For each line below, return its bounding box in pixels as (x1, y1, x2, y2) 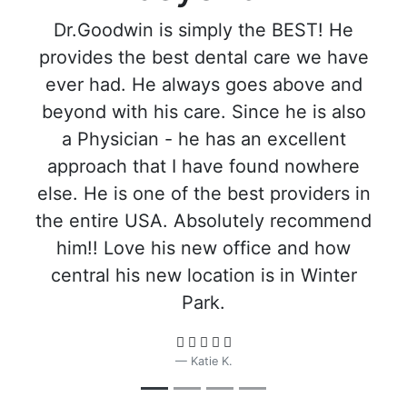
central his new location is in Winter (50, 264, 357, 286)
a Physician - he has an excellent (61, 128, 346, 150)
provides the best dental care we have (38, 46, 369, 68)
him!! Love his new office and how (56, 237, 351, 259)
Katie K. (190, 354, 233, 368)
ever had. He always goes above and (45, 74, 362, 95)
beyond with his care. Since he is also (41, 101, 366, 123)
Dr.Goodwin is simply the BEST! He (54, 19, 353, 41)
